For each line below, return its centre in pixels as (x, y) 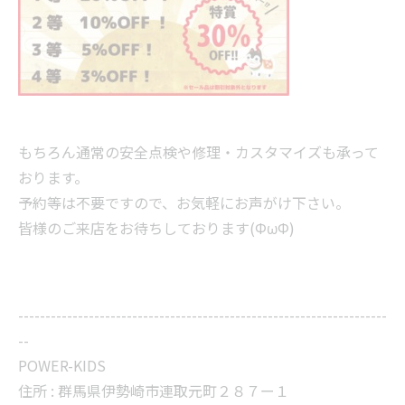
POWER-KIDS (62, 365)
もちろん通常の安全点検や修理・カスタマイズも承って (198, 152)
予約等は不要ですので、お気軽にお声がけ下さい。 (184, 202)
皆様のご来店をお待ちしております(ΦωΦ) (156, 228)
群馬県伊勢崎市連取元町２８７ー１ (174, 391)
